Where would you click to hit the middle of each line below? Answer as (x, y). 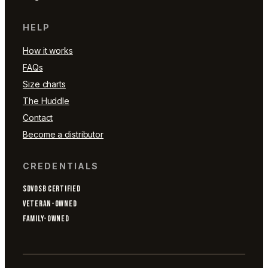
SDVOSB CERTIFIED (52, 189)
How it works (48, 50)
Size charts (44, 84)
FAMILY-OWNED (46, 219)
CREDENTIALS (61, 166)
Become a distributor (63, 134)
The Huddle (46, 100)
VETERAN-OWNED (50, 204)
